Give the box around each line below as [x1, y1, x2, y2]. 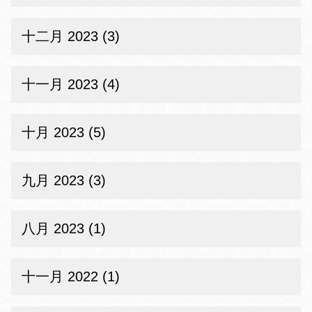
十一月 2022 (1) [22, 269, 120, 284]
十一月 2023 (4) [22, 77, 120, 92]
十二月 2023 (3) [22, 29, 120, 44]
